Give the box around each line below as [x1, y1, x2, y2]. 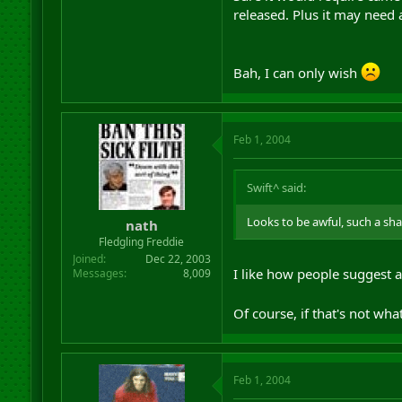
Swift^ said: [246, 179, 306, 196]
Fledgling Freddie [99, 234, 185, 249]
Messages [72, 266, 124, 281]
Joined [72, 251, 103, 267]
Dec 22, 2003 [144, 251, 211, 267]
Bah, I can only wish [232, 63, 361, 82]
